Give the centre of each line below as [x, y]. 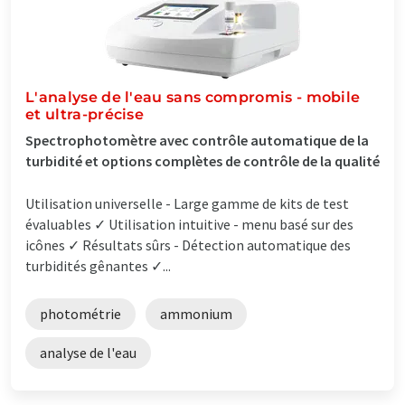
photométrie [80, 313]
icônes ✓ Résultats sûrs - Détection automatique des [188, 245]
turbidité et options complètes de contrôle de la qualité [202, 160]
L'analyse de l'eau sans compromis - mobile [193, 97]
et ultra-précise [85, 114]
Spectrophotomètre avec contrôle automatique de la [197, 140]
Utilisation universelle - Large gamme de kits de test [187, 203]
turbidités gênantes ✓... [98, 265]
